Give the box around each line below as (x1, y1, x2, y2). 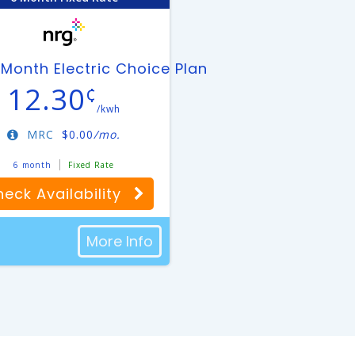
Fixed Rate (68, 159, 115, 170)
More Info (86, 231, 153, 251)
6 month (13, 159, 52, 170)
